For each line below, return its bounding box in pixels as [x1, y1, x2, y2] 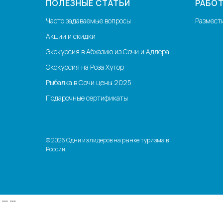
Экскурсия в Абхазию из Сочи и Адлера [46, 46, 169, 56]
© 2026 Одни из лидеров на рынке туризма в [46, 135, 169, 144]
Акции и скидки [46, 31, 96, 41]
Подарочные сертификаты [46, 93, 128, 103]
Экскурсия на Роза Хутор [46, 62, 124, 72]
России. [46, 144, 67, 153]
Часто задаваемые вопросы [46, 15, 131, 25]
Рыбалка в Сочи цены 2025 [46, 77, 131, 87]
